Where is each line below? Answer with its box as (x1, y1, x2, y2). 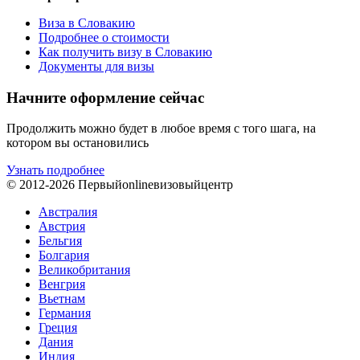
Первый (78, 178, 122, 192)
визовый (153, 178, 201, 192)
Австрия (39, 219, 85, 234)
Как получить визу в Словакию (39, 44, 212, 59)
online (122, 178, 153, 192)
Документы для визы (39, 59, 154, 73)
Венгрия (39, 277, 85, 292)
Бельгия (39, 234, 82, 248)
